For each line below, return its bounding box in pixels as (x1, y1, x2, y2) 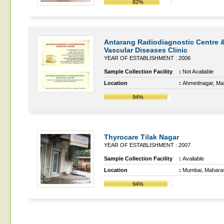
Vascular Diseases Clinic (104, 46, 187, 54)
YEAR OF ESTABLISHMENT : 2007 (104, 142, 190, 148)
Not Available (182, 68, 213, 74)
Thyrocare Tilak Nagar (104, 133, 179, 141)
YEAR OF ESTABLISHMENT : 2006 (104, 55, 190, 61)
